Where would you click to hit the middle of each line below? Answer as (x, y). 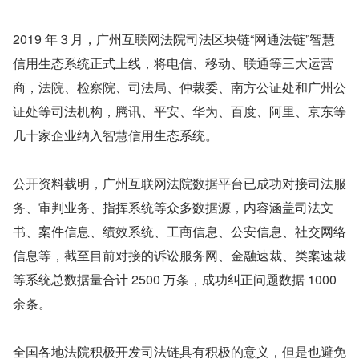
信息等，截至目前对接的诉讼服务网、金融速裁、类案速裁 (179, 255)
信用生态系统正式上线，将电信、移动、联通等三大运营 (173, 63)
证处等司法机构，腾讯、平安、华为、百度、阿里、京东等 (179, 111)
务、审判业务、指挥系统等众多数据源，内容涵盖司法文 (173, 207)
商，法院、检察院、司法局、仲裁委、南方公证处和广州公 (179, 87)
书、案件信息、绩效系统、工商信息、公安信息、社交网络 (179, 231)
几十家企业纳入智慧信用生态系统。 (115, 135)
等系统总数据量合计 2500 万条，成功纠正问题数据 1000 (175, 279)
